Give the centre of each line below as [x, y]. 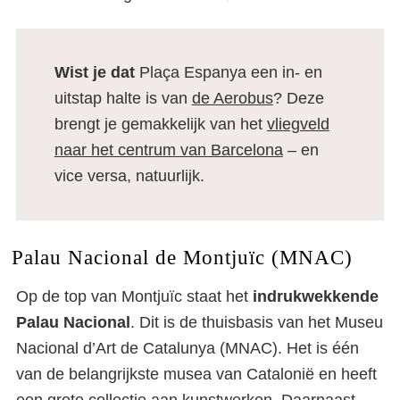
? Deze [298, 98]
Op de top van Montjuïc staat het [134, 296]
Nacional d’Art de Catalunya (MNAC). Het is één [187, 348]
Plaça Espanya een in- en [228, 72]
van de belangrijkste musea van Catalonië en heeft [196, 374]
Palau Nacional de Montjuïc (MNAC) [182, 257]
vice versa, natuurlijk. [129, 176]
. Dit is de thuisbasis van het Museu [257, 322]
